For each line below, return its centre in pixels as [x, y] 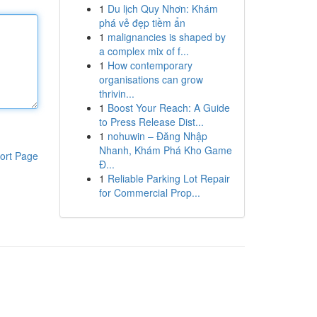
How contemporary [150, 65]
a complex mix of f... [144, 51]
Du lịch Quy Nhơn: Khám [162, 8]
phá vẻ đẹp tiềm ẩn [142, 23]
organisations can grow [151, 79]
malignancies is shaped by [166, 37]
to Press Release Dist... [151, 122]
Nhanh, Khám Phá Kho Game [165, 150]
